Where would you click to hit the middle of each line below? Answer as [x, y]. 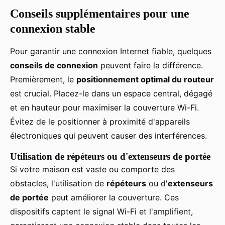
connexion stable [53, 28]
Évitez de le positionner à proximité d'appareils [100, 121]
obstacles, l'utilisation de [58, 183]
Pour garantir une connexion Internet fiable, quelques [111, 51]
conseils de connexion [54, 65]
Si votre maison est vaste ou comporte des [92, 169]
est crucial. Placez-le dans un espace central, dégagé [111, 93]
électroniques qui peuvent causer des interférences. [108, 135]
